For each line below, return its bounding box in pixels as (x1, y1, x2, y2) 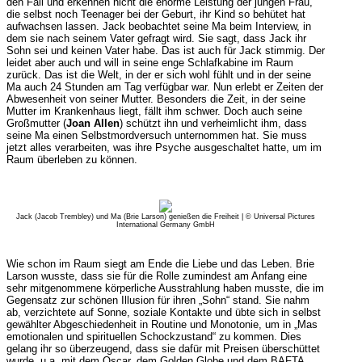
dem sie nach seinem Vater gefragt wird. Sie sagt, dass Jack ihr (6, 32, 306, 44)
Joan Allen (65, 117, 120, 129)
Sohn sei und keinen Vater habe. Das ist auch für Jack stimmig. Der (6, 44, 325, 57)
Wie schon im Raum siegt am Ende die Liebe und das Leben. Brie (6, 258, 314, 270)
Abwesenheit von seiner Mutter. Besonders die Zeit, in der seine (6, 93, 305, 105)
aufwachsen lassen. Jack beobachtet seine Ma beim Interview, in (6, 20, 311, 32)
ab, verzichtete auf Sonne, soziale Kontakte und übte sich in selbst (6, 306, 321, 318)
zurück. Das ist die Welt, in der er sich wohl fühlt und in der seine (6, 69, 311, 81)
